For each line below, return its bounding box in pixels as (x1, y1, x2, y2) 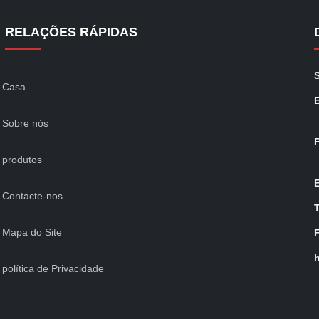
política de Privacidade (1, 262, 104, 274)
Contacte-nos (1, 189, 63, 202)
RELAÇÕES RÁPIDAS (4, 24, 137, 39)
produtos (1, 153, 42, 165)
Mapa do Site (1, 226, 62, 238)
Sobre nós (1, 117, 48, 129)
